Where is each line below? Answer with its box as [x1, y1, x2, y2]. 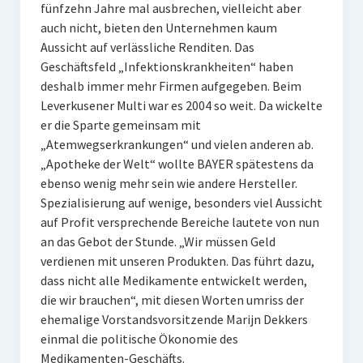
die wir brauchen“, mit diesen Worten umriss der [40, 292, 304, 308]
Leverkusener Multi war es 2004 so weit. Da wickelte [40, 97, 322, 113]
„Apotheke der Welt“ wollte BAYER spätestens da [40, 156, 314, 172]
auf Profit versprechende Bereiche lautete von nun [40, 214, 319, 230]
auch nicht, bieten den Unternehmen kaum [40, 19, 277, 36]
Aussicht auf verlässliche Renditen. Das [40, 39, 254, 55]
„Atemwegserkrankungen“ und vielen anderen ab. [40, 136, 314, 152]
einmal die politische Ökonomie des [40, 331, 238, 347]
